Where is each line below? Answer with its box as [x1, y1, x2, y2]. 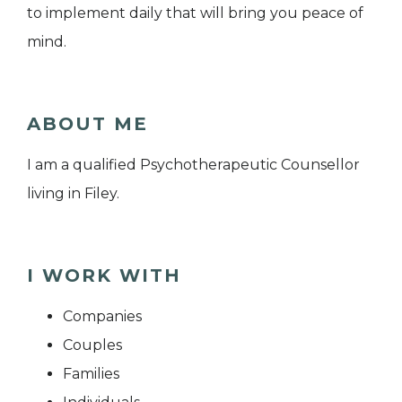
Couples [63, 336, 122, 354]
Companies [63, 308, 142, 326]
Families [63, 365, 119, 383]
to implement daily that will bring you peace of [27, 4, 363, 22]
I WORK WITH [27, 265, 181, 287]
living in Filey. [27, 185, 119, 203]
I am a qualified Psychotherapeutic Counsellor [27, 156, 360, 174]
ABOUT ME [27, 113, 148, 135]
